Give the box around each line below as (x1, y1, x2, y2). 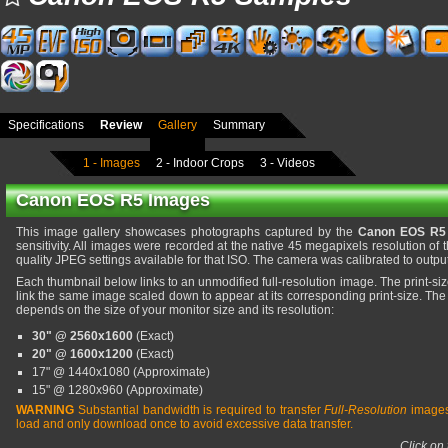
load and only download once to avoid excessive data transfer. (16, 417, 353, 431)
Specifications (8, 118, 84, 132)
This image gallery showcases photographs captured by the (16, 225, 358, 239)
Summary (213, 118, 265, 132)
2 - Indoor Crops (156, 155, 244, 170)
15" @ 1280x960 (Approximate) (32, 383, 203, 397)
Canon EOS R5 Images (16, 190, 210, 210)
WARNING (16, 403, 74, 417)
